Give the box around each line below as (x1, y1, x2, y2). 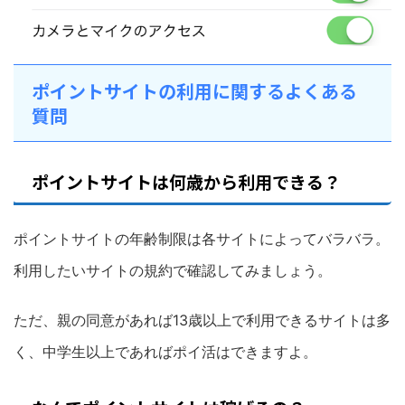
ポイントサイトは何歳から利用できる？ (32, 168, 341, 193)
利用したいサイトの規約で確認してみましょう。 (14, 260, 332, 279)
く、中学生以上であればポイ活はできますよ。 (14, 342, 317, 361)
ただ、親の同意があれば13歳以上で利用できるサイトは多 (14, 310, 391, 329)
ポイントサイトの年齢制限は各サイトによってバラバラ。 (14, 229, 390, 248)
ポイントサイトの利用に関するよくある (32, 77, 357, 104)
